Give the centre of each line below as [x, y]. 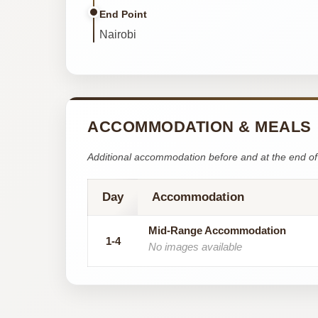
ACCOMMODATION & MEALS [199, 126]
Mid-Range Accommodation [217, 230]
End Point [123, 14]
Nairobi [118, 34]
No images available [195, 246]
